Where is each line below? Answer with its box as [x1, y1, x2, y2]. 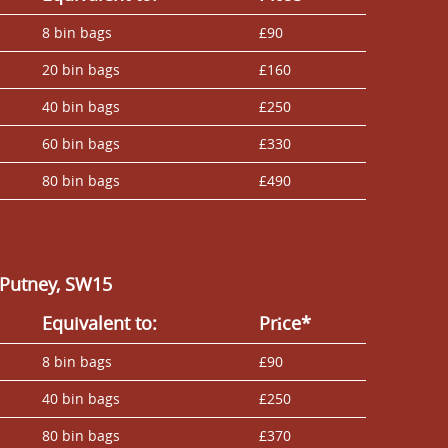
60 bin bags [42, 133, 120, 153]
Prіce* [259, 310, 311, 335]
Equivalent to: [42, 310, 157, 335]
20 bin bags [42, 59, 120, 79]
